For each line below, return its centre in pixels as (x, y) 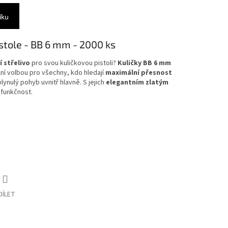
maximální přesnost (139, 73)
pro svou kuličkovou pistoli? (74, 63)
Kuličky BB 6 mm (144, 63)
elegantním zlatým (137, 82)
